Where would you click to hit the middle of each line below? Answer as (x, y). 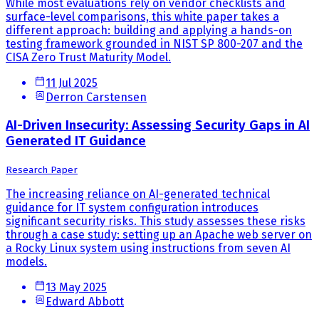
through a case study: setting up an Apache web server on (159, 234)
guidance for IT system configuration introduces (132, 207)
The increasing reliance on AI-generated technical (138, 194)
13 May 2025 (76, 287)
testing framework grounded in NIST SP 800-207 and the (154, 44)
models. (26, 261)
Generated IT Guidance (76, 141)
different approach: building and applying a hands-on (149, 31)
